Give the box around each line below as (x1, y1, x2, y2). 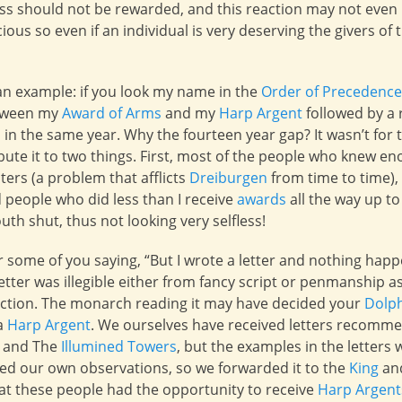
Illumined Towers (61, 336, 177, 356)
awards (237, 189, 286, 209)
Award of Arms (62, 103, 162, 123)
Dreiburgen (189, 168, 267, 188)
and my (162, 103, 219, 123)
